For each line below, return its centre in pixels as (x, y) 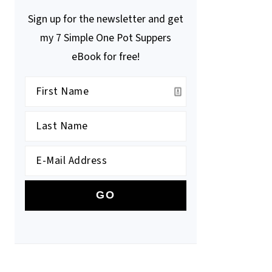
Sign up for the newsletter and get (106, 19)
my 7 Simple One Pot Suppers (106, 38)
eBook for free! (106, 56)
